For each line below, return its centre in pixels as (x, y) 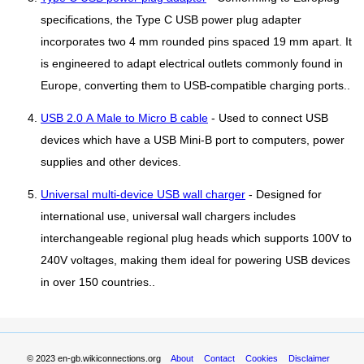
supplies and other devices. (111, 162)
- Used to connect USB (268, 119)
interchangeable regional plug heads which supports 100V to (196, 239)
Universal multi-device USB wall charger (143, 195)
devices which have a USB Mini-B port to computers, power (193, 141)
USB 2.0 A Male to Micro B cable (124, 119)
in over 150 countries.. (98, 283)
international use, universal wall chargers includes (168, 217)
